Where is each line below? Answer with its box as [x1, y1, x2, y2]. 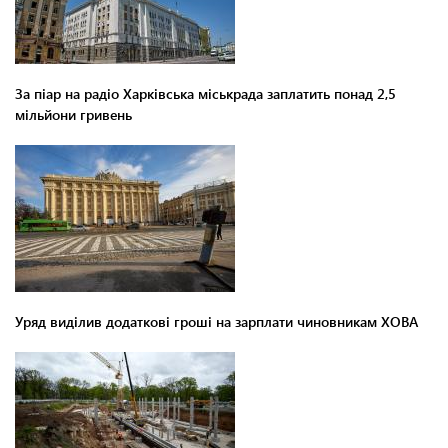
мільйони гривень [15, 104, 132, 124]
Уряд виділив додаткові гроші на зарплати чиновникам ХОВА [15, 311, 418, 331]
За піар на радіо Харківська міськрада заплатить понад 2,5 [15, 83, 396, 103]
